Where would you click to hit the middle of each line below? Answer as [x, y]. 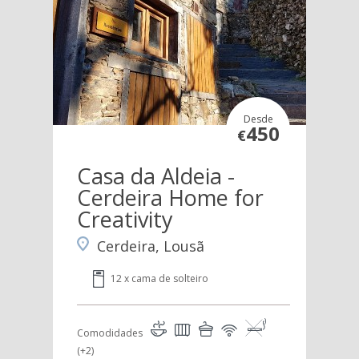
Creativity [125, 219]
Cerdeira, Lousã [150, 246]
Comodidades [109, 333]
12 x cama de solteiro [159, 278]
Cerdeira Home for [170, 197]
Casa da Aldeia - [155, 175]
